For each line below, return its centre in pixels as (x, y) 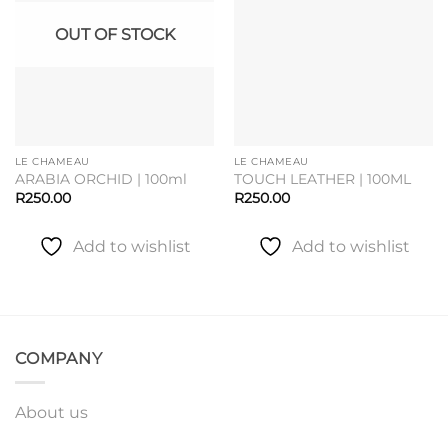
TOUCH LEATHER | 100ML (322, 179)
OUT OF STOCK (114, 35)
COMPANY (59, 358)
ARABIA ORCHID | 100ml (100, 179)
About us (51, 413)
